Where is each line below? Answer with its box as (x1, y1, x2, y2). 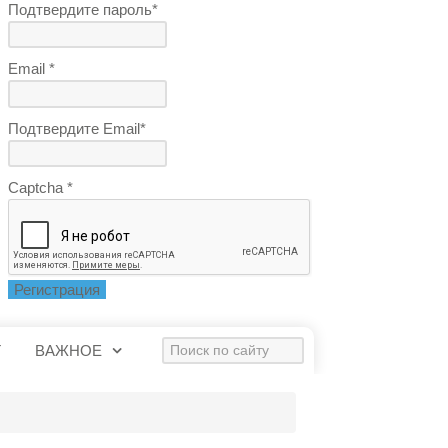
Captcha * (8, 179, 74, 196)
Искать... (162, 340, 226, 357)
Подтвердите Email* (8, 119, 147, 137)
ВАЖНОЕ (34, 342, 102, 360)
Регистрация (14, 280, 101, 298)
